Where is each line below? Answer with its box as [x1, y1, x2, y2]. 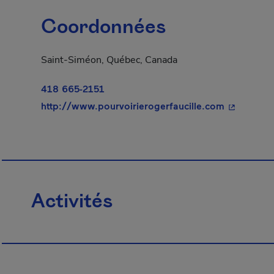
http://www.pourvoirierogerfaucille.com [41, 100, 224, 111]
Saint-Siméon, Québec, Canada [41, 53, 177, 67]
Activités [31, 188, 113, 215]
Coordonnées [41, 14, 166, 41]
